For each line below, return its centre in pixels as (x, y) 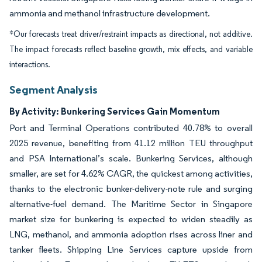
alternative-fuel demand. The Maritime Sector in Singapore (131, 204)
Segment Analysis (54, 89)
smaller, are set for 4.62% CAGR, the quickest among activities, (131, 173)
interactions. (30, 65)
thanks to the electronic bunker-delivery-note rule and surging (131, 189)
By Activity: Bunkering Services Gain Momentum (115, 111)
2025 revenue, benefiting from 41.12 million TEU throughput (131, 143)
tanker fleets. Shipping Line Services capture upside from (131, 249)
